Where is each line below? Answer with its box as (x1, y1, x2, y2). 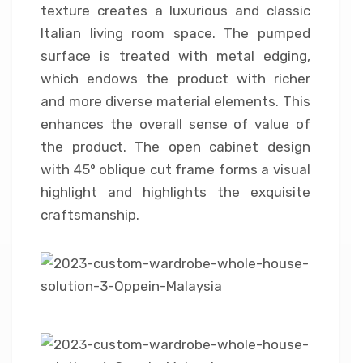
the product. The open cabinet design (41, 139, 310, 156)
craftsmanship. (41, 207, 139, 224)
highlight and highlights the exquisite (41, 184, 310, 201)
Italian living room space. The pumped (41, 25, 310, 42)
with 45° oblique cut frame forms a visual (41, 161, 310, 178)
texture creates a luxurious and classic (41, 2, 310, 19)
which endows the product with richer (41, 70, 310, 88)
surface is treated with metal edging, (41, 48, 310, 65)
